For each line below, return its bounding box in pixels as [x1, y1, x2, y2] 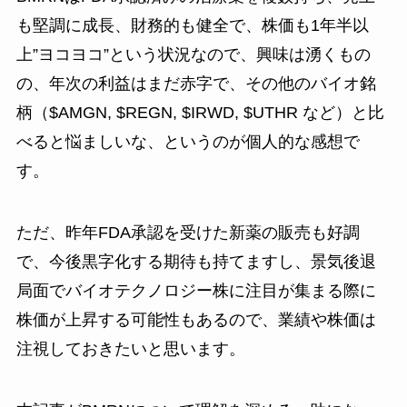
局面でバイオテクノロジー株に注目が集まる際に [15, 281, 376, 300]
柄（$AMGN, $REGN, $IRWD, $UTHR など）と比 [15, 103, 384, 122]
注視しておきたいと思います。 [15, 339, 245, 358]
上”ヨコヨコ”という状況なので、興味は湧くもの [15, 45, 371, 64]
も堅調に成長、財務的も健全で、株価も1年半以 [15, 15, 369, 35]
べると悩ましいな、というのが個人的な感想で [15, 132, 360, 151]
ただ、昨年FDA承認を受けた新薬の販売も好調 [15, 223, 360, 242]
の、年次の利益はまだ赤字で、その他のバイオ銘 [15, 74, 376, 93]
